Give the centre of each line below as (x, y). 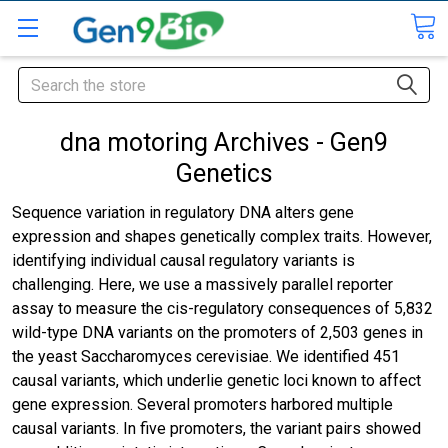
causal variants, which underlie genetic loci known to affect (216, 380)
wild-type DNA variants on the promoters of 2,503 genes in (217, 332)
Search (42, 78)
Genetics (224, 173)
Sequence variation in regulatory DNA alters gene (183, 212)
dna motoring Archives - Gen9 (224, 142)
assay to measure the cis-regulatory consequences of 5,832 (222, 308)
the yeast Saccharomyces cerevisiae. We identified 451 (206, 356)
